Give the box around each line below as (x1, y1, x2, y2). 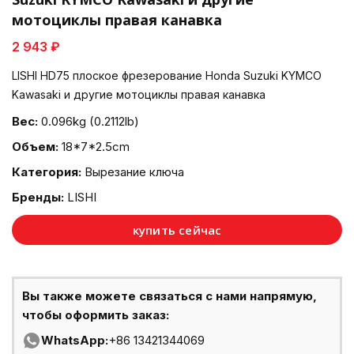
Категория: (12, 164, 81, 179)
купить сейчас (132, 222, 222, 238)
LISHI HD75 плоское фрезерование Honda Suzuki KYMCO (12, 69, 322, 82)
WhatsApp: (41, 333, 108, 348)
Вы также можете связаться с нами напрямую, (22, 288, 317, 303)
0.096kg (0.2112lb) (41, 114, 139, 129)
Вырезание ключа (85, 164, 184, 179)
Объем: (12, 139, 58, 154)
